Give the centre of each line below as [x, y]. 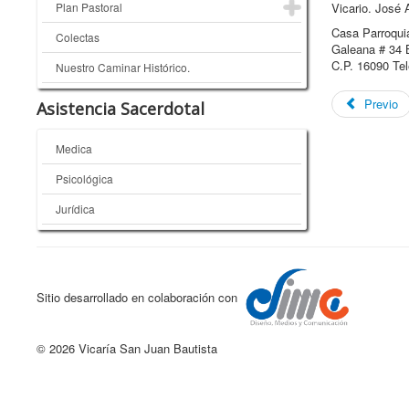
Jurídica [75, 209]
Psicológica [84, 178]
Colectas [78, 37]
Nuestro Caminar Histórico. [123, 67]
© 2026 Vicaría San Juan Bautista [127, 349]
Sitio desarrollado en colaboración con [139, 297]
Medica [74, 148]
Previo [379, 104]
